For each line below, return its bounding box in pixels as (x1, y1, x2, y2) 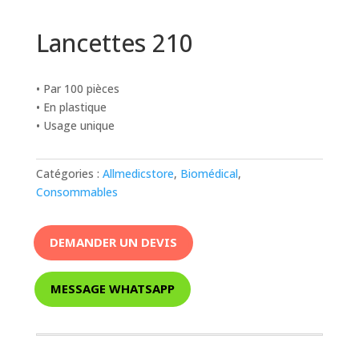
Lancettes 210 (35, 26, 193, 59)
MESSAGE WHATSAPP (50, 280, 175, 297)
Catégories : (35, 165, 103, 181)
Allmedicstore (102, 165, 174, 181)
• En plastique (35, 99, 107, 115)
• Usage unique (35, 117, 115, 133)
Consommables (35, 184, 118, 200)
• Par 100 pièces (35, 80, 119, 96)
